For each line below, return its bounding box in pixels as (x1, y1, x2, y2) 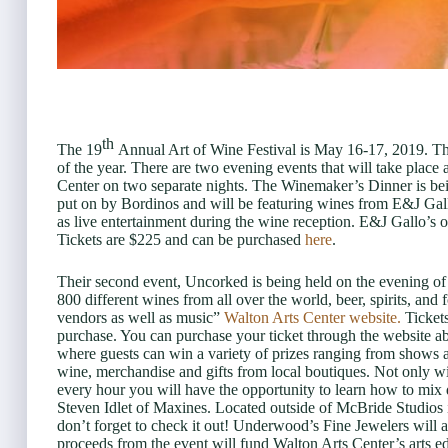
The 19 (57, 141, 102, 159)
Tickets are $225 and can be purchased (57, 231, 305, 249)
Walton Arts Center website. (224, 309, 401, 327)
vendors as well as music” (57, 309, 224, 327)
